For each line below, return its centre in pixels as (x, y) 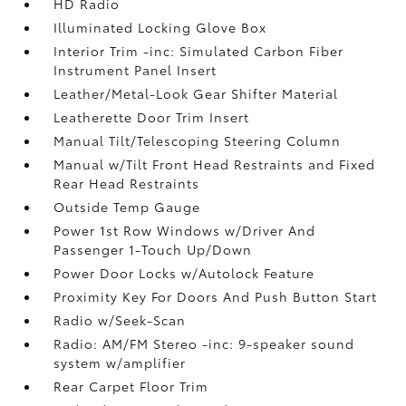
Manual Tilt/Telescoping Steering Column (198, 140)
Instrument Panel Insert (135, 69)
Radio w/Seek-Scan (120, 319)
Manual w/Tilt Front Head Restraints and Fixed (215, 164)
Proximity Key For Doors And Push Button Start (216, 296)
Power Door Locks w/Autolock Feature (184, 272)
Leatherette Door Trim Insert (152, 116)
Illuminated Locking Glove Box (160, 27)
